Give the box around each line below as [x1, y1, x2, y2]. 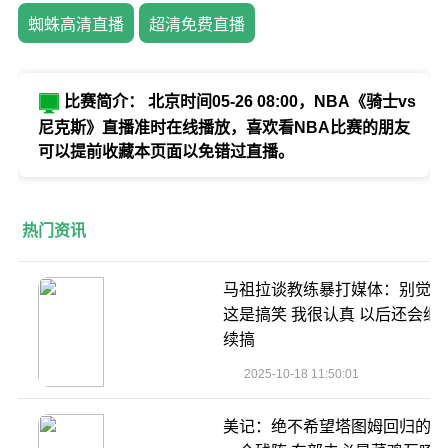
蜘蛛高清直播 [27, 16, 124, 34]
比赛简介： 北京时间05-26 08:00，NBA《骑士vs [59, 93, 416, 111]
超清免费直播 [148, 16, 245, 34]
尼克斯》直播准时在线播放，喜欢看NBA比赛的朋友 [37, 119, 410, 137]
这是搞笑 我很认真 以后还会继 [222, 306, 439, 324]
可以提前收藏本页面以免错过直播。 [37, 143, 294, 161]
